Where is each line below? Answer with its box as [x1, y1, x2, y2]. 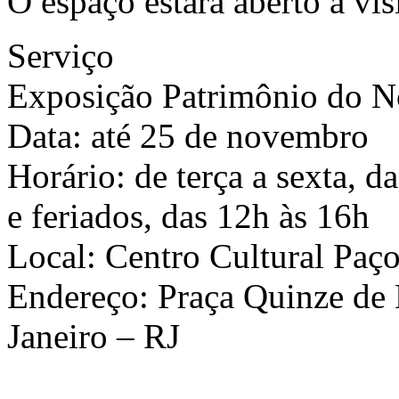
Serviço [7, 37, 114, 76]
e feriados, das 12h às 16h [7, 197, 370, 236]
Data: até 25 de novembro [7, 117, 369, 156]
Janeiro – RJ [7, 317, 180, 356]
